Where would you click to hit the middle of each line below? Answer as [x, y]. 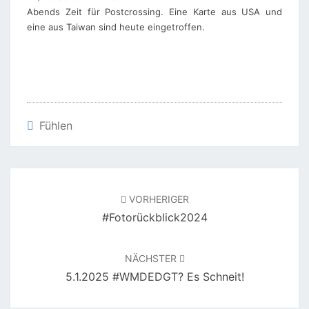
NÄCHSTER [152, 258]
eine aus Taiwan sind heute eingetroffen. [116, 27]
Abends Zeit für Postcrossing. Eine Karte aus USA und [154, 11]
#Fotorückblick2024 [154, 217]
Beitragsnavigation [76, 177]
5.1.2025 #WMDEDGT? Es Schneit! [154, 277]
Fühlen [56, 126]
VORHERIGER [157, 199]
